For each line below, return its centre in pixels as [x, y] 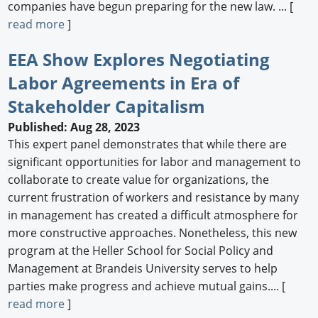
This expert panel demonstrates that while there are [148, 144]
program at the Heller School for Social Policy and [141, 251]
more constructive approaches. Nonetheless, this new [153, 233]
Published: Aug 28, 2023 [74, 127]
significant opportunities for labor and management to [155, 162]
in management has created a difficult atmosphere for [153, 215]
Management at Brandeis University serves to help [143, 269]
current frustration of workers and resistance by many [154, 198]
